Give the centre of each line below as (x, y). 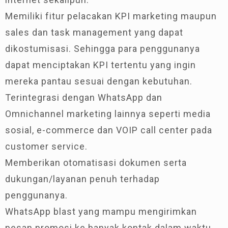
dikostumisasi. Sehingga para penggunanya (103, 48)
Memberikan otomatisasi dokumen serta (96, 162)
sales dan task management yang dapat (94, 32)
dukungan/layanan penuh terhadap (82, 179)
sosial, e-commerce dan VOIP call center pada (109, 130)
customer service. (46, 146)
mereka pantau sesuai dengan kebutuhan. (99, 81)
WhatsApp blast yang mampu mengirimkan (101, 211)
